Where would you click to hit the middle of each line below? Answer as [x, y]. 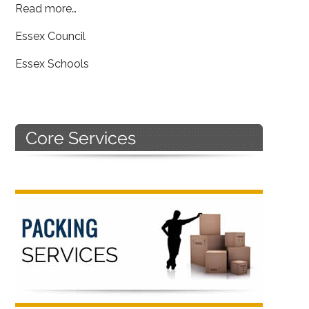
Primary [52, 136]
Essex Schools [52, 64]
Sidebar [53, 161]
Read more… [46, 9]
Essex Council [51, 36]
